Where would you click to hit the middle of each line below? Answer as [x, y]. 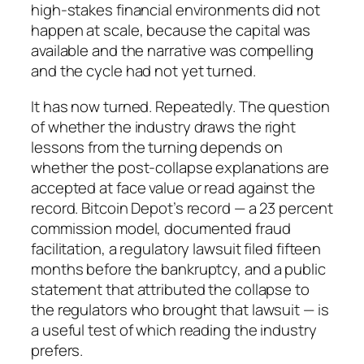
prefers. [57, 350]
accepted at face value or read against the [173, 187]
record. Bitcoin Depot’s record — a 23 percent [182, 208]
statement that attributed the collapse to [170, 289]
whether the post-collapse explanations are [180, 167]
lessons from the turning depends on [157, 147]
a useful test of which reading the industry [174, 329]
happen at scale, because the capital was [171, 30]
